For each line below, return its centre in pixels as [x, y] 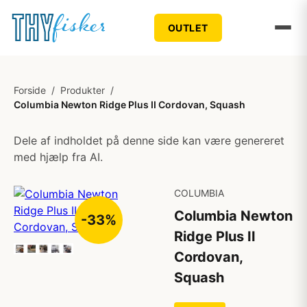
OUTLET [188, 27]
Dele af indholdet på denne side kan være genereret [149, 140]
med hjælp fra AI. [58, 157]
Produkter [83, 90]
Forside [30, 90]
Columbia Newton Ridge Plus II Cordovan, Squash [130, 105]
